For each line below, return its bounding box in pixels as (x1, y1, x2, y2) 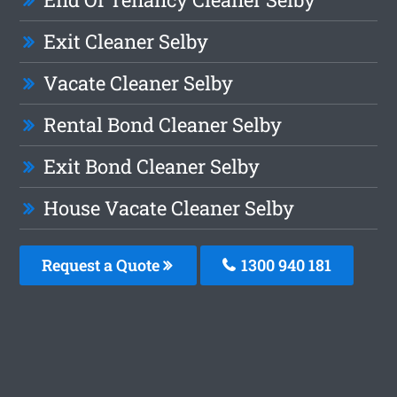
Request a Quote (42, 254, 164, 276)
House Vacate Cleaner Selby (43, 195, 295, 222)
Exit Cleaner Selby (43, 28, 209, 55)
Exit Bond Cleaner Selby (43, 153, 261, 180)
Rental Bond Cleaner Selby (43, 112, 283, 138)
